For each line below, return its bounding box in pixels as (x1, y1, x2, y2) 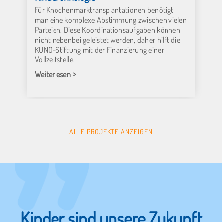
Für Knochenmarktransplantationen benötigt (35, 4, 174, 15)
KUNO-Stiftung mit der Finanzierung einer (35, 44, 164, 55)
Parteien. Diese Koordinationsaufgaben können (35, 24, 180, 35)
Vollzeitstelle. (35, 54, 75, 64)
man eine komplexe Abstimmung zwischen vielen (35, 14, 187, 25)
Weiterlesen (35, 69, 71, 79)
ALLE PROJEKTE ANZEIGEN (69, 127, 153, 136)
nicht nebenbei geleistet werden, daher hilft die (35, 34, 180, 45)
